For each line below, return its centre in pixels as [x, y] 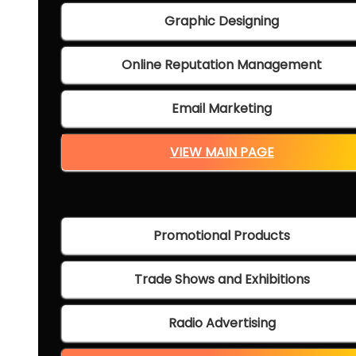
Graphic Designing [222, 21]
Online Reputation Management [222, 65]
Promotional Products [222, 236]
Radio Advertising [222, 323]
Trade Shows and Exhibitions [222, 280]
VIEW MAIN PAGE [222, 153]
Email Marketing [222, 109]
